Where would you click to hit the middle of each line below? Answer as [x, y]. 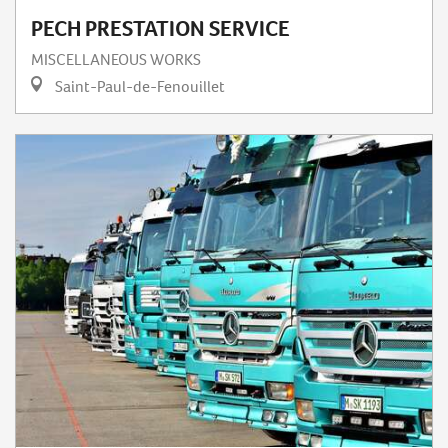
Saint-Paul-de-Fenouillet [138, 87]
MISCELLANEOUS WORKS [116, 60]
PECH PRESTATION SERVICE [160, 29]
